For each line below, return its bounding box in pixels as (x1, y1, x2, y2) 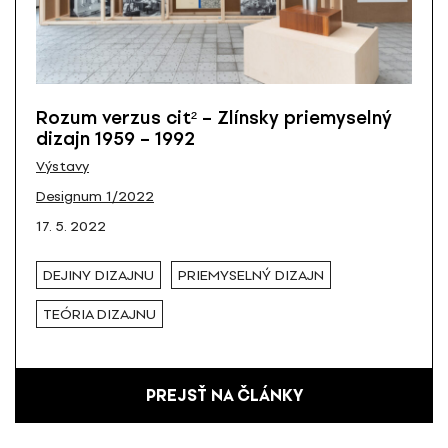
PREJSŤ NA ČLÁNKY (145, 386, 303, 406)
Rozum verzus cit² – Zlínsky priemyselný (36, 107, 392, 130)
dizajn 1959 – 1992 (36, 128, 195, 151)
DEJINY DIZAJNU (43, 266, 154, 284)
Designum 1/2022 (36, 188, 154, 206)
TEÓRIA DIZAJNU (43, 305, 156, 323)
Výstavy (36, 158, 89, 176)
